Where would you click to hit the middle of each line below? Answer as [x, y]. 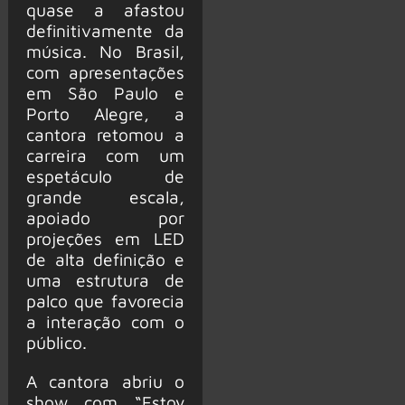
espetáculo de [105, 176]
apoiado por [105, 218]
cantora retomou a [105, 135]
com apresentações [105, 72]
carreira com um [105, 155]
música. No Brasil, [105, 52]
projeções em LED [105, 239]
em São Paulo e [105, 93]
